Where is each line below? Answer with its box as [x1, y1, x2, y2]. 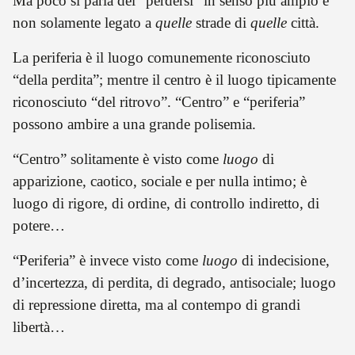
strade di [192, 13, 250, 31]
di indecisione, [238, 251, 330, 269]
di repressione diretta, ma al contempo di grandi [13, 296, 300, 313]
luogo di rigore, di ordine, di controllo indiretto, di [13, 194, 319, 212]
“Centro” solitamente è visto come [13, 150, 223, 167]
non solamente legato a [13, 13, 155, 31]
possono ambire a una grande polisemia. [13, 115, 256, 132]
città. [291, 13, 319, 31]
